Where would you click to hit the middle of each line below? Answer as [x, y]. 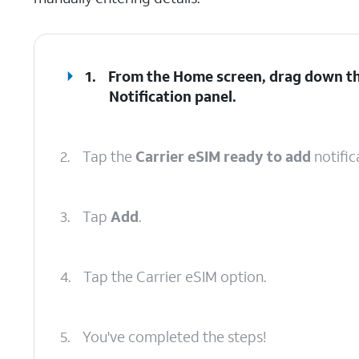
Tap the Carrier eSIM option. [175, 276]
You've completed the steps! [174, 337]
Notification [151, 96]
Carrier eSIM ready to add [223, 156]
